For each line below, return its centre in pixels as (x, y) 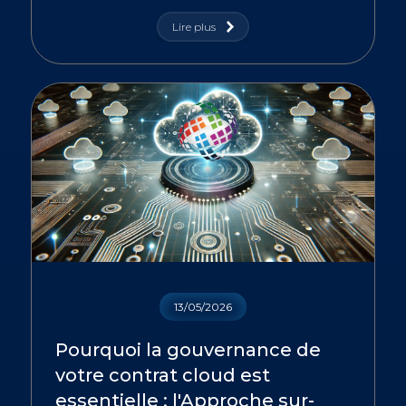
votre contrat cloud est (163, 375)
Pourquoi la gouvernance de (188, 350)
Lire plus (194, 27)
